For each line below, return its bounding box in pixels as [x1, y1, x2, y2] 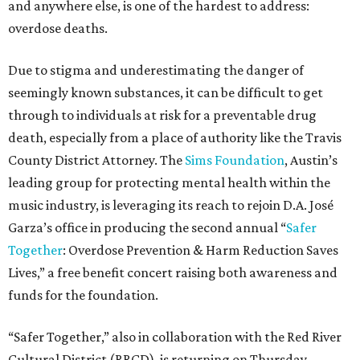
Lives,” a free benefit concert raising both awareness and [8, 264, 337, 280]
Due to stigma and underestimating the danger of [8, 62, 304, 78]
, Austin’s [284, 152, 337, 168]
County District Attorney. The [8, 152, 185, 168]
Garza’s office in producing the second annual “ [8, 219, 286, 235]
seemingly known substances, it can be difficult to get [8, 84, 323, 100]
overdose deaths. [8, 20, 108, 36]
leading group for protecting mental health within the [8, 174, 330, 190]
